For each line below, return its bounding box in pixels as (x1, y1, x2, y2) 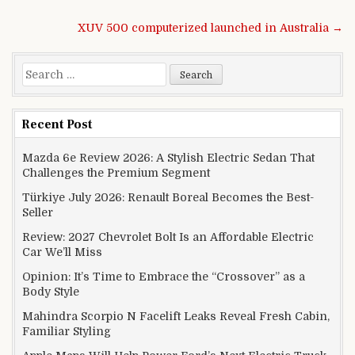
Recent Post (21, 116, 92, 132)
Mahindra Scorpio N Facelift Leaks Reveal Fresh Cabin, (22, 309, 330, 323)
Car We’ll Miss (22, 245, 102, 258)
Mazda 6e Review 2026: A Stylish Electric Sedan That (22, 151, 315, 164)
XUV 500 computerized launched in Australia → (78, 21, 343, 34)
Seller (22, 205, 53, 219)
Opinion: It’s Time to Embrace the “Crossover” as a (22, 269, 305, 283)
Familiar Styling (22, 324, 111, 338)
